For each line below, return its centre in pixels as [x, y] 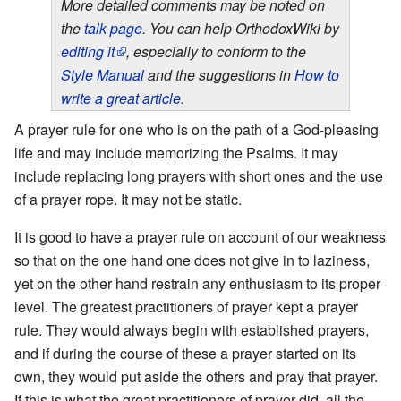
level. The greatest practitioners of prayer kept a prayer [186, 306]
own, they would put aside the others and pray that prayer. [196, 376]
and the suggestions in [219, 74]
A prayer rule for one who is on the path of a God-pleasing [196, 129]
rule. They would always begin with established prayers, [192, 329]
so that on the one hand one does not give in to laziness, [192, 260]
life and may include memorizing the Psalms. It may [176, 152]
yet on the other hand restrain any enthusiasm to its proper [197, 283]
